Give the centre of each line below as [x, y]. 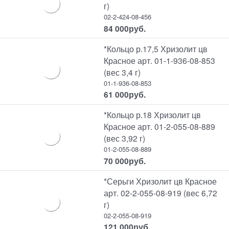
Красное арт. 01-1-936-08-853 [160, 60]
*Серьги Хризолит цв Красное [161, 181]
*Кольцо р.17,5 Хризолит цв [156, 48]
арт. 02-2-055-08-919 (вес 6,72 [161, 192]
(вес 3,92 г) [125, 138]
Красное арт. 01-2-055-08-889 [160, 127]
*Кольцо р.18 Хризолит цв [153, 115]
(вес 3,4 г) [122, 72]
